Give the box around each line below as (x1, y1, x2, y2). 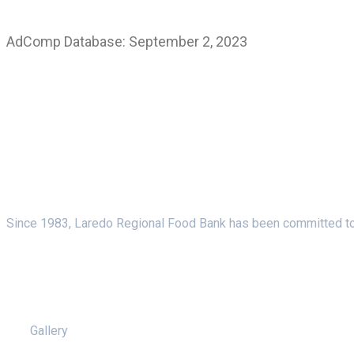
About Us (6, 170, 73, 189)
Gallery (30, 323, 68, 338)
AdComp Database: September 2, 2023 (6, 33, 247, 50)
